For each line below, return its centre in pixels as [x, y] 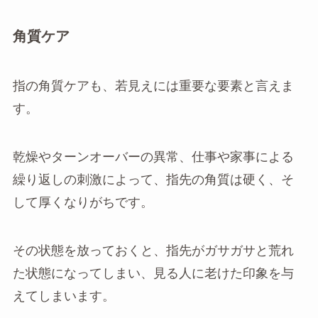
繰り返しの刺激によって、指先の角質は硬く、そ [153, 179]
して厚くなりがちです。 [83, 202]
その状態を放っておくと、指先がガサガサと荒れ [153, 250]
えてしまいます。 [64, 296]
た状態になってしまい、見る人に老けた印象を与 [153, 273]
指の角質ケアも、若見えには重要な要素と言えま [153, 86]
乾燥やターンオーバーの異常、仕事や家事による [153, 157]
